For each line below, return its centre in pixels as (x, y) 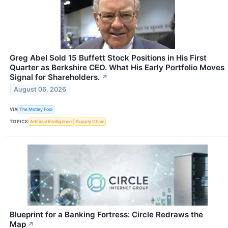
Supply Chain (90, 122)
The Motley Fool (36, 109)
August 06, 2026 (40, 90)
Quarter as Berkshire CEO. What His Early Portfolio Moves (117, 67)
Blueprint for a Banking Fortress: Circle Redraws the (106, 214)
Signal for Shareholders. (55, 77)
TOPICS (19, 122)
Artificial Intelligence (51, 122)
